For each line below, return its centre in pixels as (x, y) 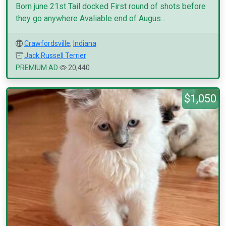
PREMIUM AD (37, 68)
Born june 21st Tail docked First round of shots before (111, 6)
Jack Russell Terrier (55, 55)
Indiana (85, 43)
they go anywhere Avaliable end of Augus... (91, 18)
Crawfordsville (47, 43)
